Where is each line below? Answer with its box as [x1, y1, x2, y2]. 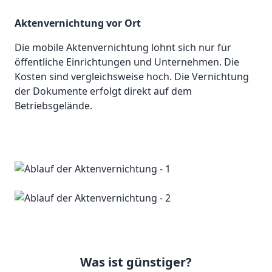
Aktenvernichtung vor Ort [15, 16, 141, 30]
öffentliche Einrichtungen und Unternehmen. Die [15, 55, 239, 69]
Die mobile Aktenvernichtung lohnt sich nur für [15, 41, 231, 55]
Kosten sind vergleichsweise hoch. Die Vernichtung [15, 70, 249, 84]
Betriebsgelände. [15, 99, 92, 113]
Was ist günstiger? [80, 254, 192, 271]
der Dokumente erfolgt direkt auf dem [15, 84, 192, 98]
